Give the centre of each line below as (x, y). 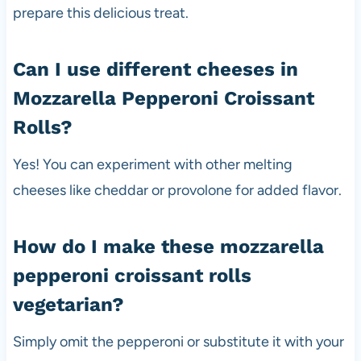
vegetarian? (68, 304)
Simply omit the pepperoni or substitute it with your (178, 341)
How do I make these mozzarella (168, 246)
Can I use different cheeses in (155, 69)
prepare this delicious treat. (100, 12)
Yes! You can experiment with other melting (152, 164)
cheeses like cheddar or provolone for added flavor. (177, 190)
